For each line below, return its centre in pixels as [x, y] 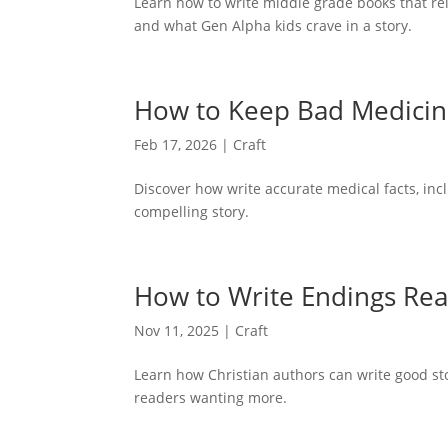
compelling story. [192, 211]
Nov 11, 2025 [177, 330]
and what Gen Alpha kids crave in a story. [273, 25]
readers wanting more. [211, 397]
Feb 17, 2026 [176, 144]
